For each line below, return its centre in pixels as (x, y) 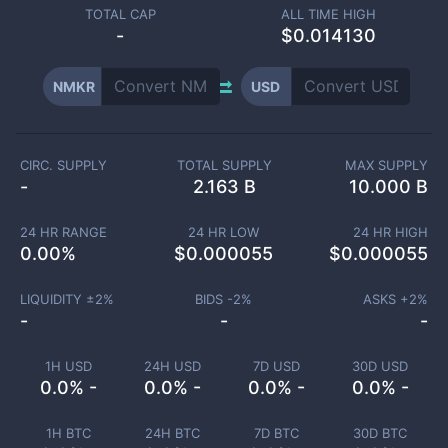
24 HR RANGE (63, 232)
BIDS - (214, 299)
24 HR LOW (224, 232)
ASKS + (386, 299)
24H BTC (172, 433)
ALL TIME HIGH (328, 14)
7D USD (276, 366)
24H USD (172, 366)
